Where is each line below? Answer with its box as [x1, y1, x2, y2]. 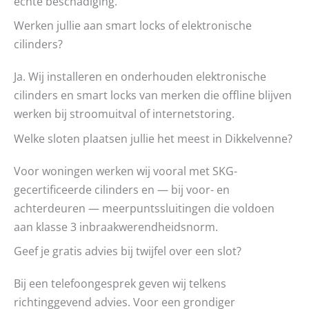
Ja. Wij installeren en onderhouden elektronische [14, 68, 266, 85]
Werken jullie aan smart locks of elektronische [14, 17, 252, 34]
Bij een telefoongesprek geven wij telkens [14, 275, 226, 291]
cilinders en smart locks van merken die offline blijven [14, 87, 292, 103]
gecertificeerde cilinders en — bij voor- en [14, 181, 230, 197]
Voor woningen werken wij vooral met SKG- [14, 162, 237, 179]
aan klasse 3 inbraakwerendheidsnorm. [14, 218, 218, 235]
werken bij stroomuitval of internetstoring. [14, 106, 235, 122]
